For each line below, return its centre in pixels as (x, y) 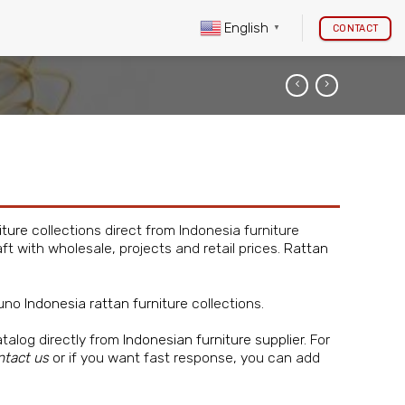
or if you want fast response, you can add (184, 358)
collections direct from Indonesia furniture (164, 231)
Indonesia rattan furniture (106, 303)
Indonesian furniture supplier (213, 340)
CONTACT (355, 28)
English (247, 28)
